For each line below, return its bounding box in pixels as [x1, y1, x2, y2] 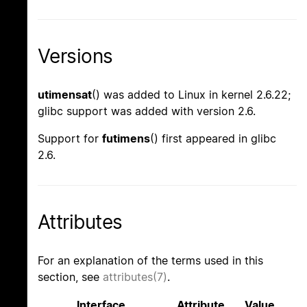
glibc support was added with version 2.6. [38, 104, 256, 119]
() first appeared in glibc [150, 132, 276, 146]
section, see [38, 270, 103, 284]
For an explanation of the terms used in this [38, 254, 263, 268]
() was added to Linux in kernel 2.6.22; [92, 88, 291, 102]
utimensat [38, 88, 92, 102]
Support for [38, 132, 102, 146]
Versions [38, 44, 113, 68]
